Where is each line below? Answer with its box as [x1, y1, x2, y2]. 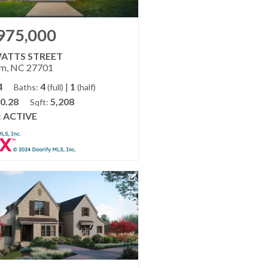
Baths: [13, 82, 38, 93]
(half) [77, 82, 96, 93]
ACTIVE [2, 110, 37, 122]
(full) [47, 82, 63, 93]
